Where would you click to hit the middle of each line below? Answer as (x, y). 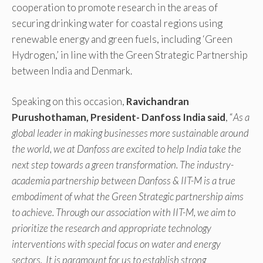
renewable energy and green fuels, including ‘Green (122, 39)
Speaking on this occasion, (69, 102)
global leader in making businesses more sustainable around (130, 133)
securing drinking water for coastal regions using (117, 23)
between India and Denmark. (72, 70)
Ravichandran (158, 102)
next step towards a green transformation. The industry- (123, 165)
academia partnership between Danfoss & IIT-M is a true (124, 181)
